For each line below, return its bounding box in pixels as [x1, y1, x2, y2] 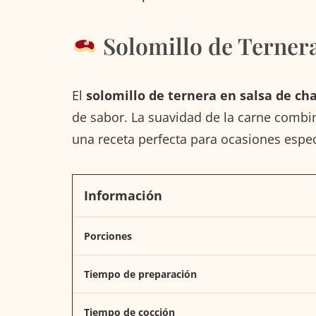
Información [84, 186, 162, 204]
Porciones [84, 229, 132, 243]
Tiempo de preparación [84, 267, 197, 281]
